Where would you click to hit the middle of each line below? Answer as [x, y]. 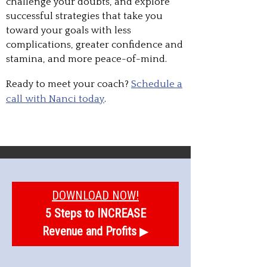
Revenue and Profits [89, 231]
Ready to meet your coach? [69, 84]
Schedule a [157, 84]
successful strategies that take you [84, 16]
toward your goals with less [69, 30]
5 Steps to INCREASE [95, 213]
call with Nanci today [55, 99]
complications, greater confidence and [94, 44]
